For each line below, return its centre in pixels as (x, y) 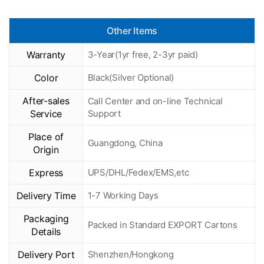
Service (46, 114)
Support (104, 114)
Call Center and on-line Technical (155, 101)
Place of (46, 137)
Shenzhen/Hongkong (131, 255)
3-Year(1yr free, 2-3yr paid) (143, 55)
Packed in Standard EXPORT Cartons (162, 225)
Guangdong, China (125, 143)
